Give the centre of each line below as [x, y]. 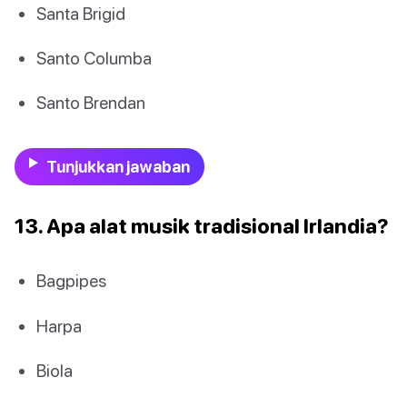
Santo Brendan [91, 103]
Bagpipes [71, 281]
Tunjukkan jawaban [118, 167]
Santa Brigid [81, 13]
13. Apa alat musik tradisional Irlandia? [202, 226]
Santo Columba [94, 57]
